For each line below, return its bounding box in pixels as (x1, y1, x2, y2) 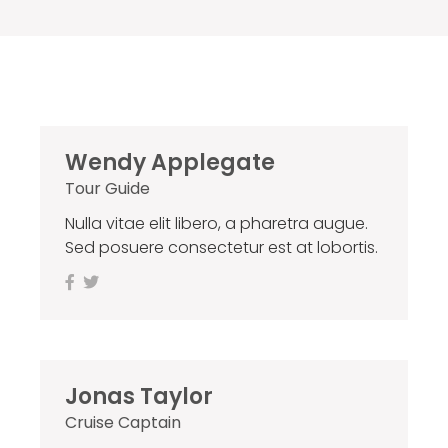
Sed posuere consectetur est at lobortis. (64, 236, 378, 260)
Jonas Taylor (64, 381, 213, 413)
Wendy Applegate (64, 147, 275, 179)
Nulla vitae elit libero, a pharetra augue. (64, 212, 368, 236)
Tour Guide (64, 177, 150, 201)
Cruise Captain (64, 411, 181, 435)
